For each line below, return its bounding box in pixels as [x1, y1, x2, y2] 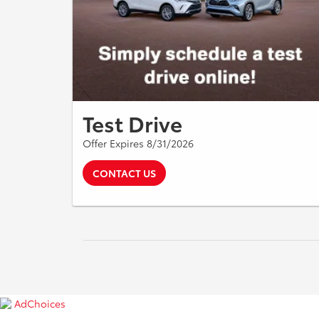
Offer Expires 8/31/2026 [83, 135, 194, 150]
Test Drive [83, 107, 182, 138]
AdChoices [14, 296, 66, 311]
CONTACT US [93, 165, 156, 180]
